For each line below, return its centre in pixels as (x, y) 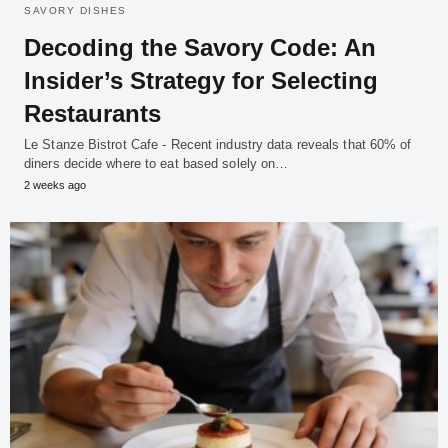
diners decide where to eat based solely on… (156, 164)
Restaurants (92, 114)
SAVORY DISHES (75, 11)
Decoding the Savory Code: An (200, 48)
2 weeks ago (55, 185)
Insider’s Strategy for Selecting (201, 81)
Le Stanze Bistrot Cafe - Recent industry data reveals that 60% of (218, 145)
